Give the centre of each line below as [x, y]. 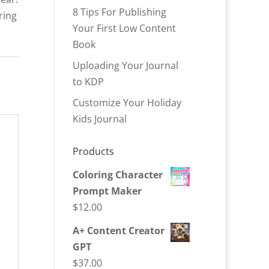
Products [93, 151]
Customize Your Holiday [127, 103]
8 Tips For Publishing [119, 12]
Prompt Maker [107, 191]
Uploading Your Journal [125, 65]
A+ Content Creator [118, 231]
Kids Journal [99, 119]
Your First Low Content [124, 28]
